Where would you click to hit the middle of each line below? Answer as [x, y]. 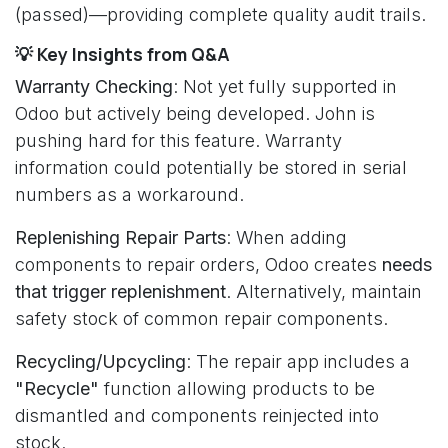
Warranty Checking [94, 86]
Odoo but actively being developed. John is [195, 113]
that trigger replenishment [120, 291]
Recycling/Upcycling [100, 361]
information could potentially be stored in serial [211, 167]
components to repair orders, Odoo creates [198, 264]
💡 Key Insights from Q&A [122, 54]
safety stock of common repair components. [201, 318]
